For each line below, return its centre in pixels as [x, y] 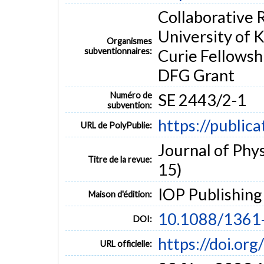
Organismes [130, 41]
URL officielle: [126, 243]
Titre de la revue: [120, 159]
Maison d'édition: [121, 194]
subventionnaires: [118, 51]
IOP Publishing [210, 194]
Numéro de [131, 95]
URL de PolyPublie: [117, 125]
